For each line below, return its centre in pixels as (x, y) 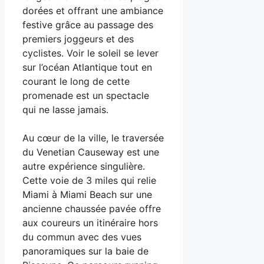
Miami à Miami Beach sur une (87, 195)
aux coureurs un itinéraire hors (90, 223)
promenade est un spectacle (86, 96)
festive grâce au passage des (88, 25)
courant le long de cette (76, 82)
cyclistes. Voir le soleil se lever (90, 53)
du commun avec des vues (82, 237)
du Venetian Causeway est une (91, 152)
